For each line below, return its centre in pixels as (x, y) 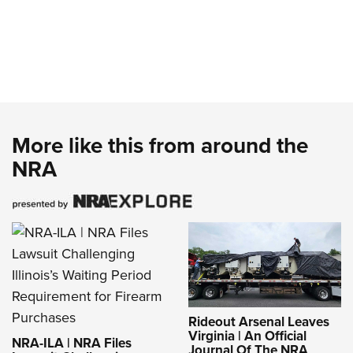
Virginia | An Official (247, 336)
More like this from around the (160, 146)
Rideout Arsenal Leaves (259, 322)
